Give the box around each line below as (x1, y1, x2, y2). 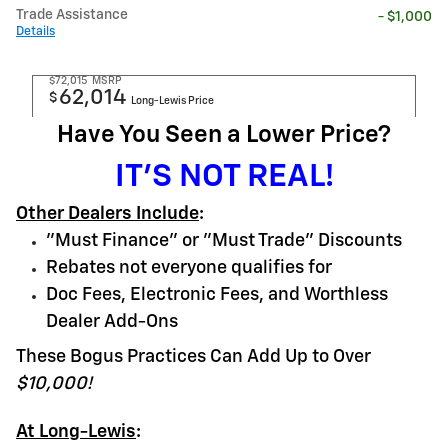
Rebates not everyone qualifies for (46, 258, 332, 277)
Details (16, 24, 55, 38)
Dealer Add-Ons (46, 312, 178, 331)
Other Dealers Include (16, 204, 199, 223)
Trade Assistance (16, 7, 128, 22)
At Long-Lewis (16, 422, 136, 441)
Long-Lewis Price (131, 95, 214, 106)
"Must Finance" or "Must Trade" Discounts (46, 231, 402, 250)
